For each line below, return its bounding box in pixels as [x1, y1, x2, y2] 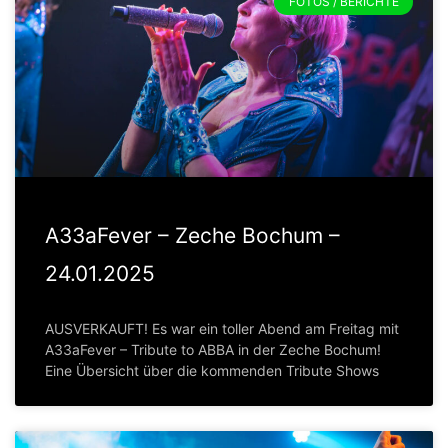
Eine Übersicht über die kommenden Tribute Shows [45, 362, 379, 380]
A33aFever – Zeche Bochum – [45, 223, 340, 249]
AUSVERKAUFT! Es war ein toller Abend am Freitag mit [45, 320, 399, 338]
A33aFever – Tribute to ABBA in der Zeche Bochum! [45, 341, 381, 359]
